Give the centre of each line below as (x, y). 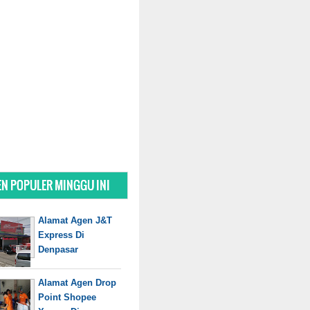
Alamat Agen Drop (77, 283)
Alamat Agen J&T (75, 220)
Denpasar (58, 249)
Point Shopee (67, 298)
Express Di (61, 235)
